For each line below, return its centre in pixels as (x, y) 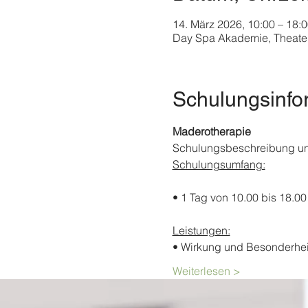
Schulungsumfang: (219, 165)
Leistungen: (201, 231)
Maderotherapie (211, 132)
